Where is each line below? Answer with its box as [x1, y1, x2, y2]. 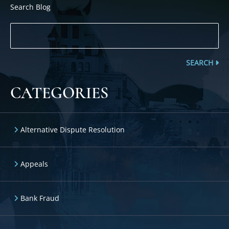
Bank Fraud [20, 193, 59, 203]
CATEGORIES [10, 83, 108, 103]
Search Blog [10, 2, 51, 12]
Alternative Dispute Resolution [20, 125, 125, 134]
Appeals [20, 159, 48, 169]
